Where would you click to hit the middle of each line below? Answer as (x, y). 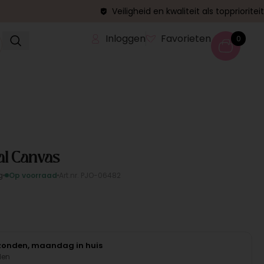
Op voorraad (33, 175)
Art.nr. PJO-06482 (90, 175)
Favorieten (186, 39)
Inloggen (126, 39)
